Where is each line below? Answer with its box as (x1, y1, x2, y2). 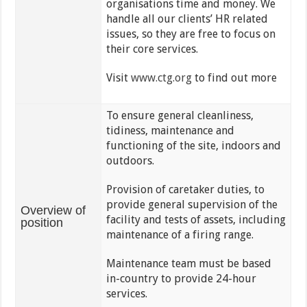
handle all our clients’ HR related (106, 12, 268, 26)
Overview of (20, 204, 86, 218)
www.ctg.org (130, 71, 192, 85)
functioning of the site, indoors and (106, 139, 281, 153)
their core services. (106, 42, 198, 56)
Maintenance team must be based (106, 257, 271, 271)
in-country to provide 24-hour (106, 272, 256, 286)
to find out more (191, 71, 277, 85)
